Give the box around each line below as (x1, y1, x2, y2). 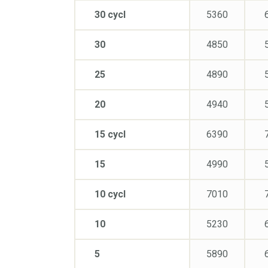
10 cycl (95, 188, 126, 200)
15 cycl (95, 128, 126, 140)
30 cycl (95, 8, 126, 20)
